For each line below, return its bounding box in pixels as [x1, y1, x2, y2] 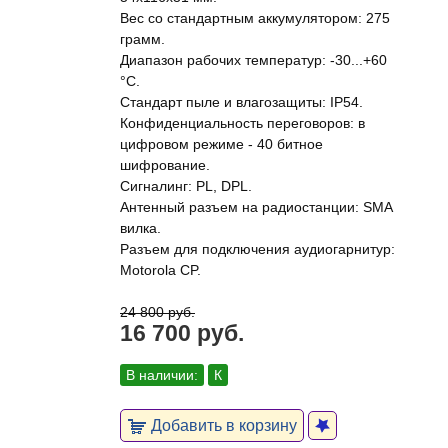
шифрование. [120, 157, 210, 173]
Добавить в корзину [147, 416, 297, 434]
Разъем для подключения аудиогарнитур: [120, 241, 395, 257]
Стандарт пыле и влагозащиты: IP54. [120, 94, 363, 110]
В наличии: [126, 367, 198, 383]
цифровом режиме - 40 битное [120, 136, 323, 152]
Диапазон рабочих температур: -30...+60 [120, 52, 387, 68]
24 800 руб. [120, 304, 195, 320]
